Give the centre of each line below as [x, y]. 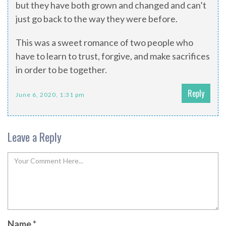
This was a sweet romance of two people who [104, 43]
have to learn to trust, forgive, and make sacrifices [113, 56]
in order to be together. [61, 70]
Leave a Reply [35, 137]
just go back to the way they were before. [97, 19]
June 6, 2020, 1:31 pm [50, 95]
